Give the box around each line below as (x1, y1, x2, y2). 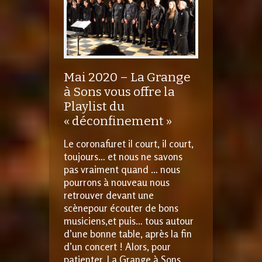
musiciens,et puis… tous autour (64, 214, 194, 227)
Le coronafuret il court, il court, (64, 137, 194, 150)
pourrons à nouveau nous (64, 175, 170, 188)
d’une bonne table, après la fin (64, 227, 192, 240)
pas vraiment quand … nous (64, 163, 180, 175)
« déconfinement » (64, 113, 172, 129)
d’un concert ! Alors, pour (64, 240, 171, 253)
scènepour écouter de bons (64, 201, 178, 214)
